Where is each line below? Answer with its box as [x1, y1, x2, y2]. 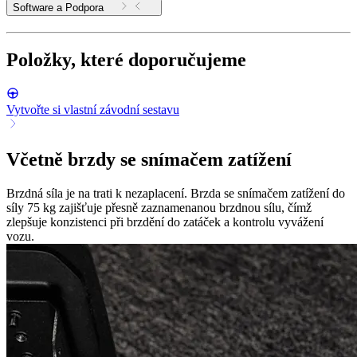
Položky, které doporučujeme [6, 49, 246, 71]
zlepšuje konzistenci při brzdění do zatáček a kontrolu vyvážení [6, 214, 324, 229]
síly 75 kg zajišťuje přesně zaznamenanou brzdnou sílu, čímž [6, 200, 312, 214]
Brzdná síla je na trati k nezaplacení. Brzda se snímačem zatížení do [6, 186, 345, 200]
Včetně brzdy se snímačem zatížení [6, 148, 292, 170]
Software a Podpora [65, 2, 104, 14]
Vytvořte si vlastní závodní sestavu [6, 103, 179, 117]
